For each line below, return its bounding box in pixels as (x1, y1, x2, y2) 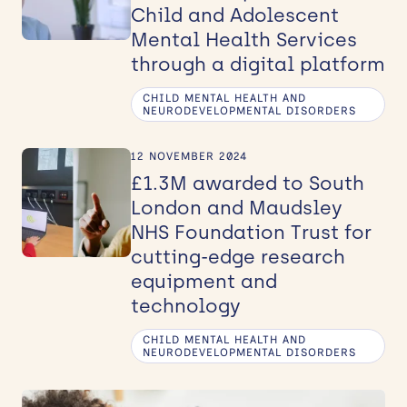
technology (131, 293, 241, 317)
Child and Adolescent (131, 3, 339, 26)
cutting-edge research (131, 244, 345, 268)
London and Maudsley (131, 195, 342, 219)
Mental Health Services (131, 27, 357, 51)
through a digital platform (131, 52, 385, 75)
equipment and (131, 269, 277, 293)
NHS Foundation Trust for (131, 220, 372, 243)
